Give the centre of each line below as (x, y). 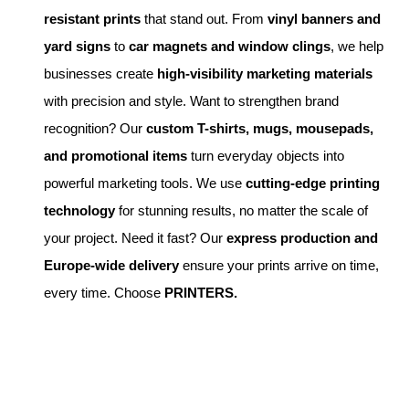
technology (79, 210)
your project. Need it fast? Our (135, 237)
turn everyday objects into (266, 155)
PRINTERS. (201, 292)
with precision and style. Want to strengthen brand (191, 100)
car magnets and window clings (230, 46)
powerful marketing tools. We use (145, 183)
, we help (357, 46)
